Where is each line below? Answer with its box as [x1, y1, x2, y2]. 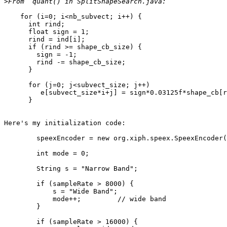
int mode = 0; [4, 149, 89, 158]
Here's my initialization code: [4, 119, 126, 127]
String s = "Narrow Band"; [4, 165, 138, 173]
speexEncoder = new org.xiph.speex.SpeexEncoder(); [4, 134, 36, 142]
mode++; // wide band [4, 195, 166, 203]
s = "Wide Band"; [4, 187, 118, 196]
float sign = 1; [4, 28, 89, 36]
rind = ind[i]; [4, 35, 85, 44]
